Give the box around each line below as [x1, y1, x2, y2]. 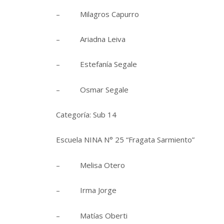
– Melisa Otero [56, 159, 125, 170]
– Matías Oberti [56, 210, 127, 220]
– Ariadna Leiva [56, 33, 125, 44]
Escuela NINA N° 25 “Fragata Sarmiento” [56, 134, 194, 145]
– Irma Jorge [56, 185, 116, 195]
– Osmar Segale [56, 84, 128, 94]
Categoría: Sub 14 [56, 109, 116, 120]
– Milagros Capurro [56, 8, 139, 19]
